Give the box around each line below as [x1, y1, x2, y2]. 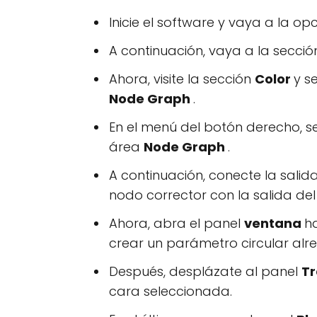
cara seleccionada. [109, 282, 232, 300]
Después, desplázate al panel [109, 263, 301, 280]
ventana [244, 214, 304, 232]
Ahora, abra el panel [109, 214, 244, 232]
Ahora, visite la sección [109, 70, 255, 88]
